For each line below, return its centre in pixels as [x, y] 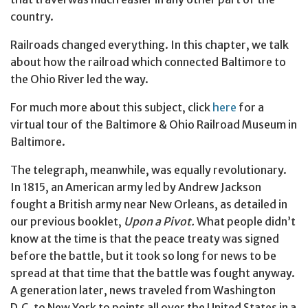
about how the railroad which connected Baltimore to [148, 62]
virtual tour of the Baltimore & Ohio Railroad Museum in [154, 124]
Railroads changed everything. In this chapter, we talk [150, 44]
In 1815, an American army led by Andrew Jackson [136, 187]
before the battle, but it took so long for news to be [143, 255]
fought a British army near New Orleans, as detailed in [149, 204]
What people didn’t [245, 221]
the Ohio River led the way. [79, 79]
